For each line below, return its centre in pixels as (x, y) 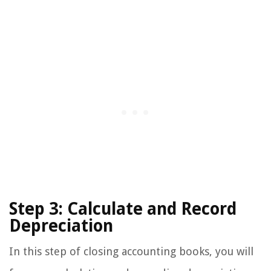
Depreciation (61, 226)
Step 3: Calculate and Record (123, 209)
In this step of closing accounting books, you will (131, 252)
